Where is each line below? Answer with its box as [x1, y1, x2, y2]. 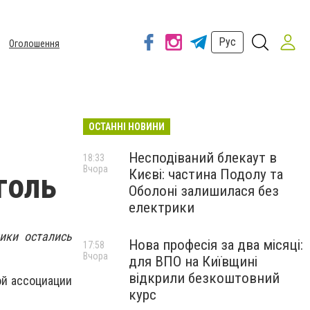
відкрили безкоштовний [129, 270, 280, 286]
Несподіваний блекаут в [129, 149, 277, 166]
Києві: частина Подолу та [129, 166, 283, 183]
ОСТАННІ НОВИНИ [89, 121, 165, 132]
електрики [129, 199, 194, 216]
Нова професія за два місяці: [129, 237, 303, 253]
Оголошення [9, 38, 60, 49]
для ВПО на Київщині [129, 253, 257, 270]
